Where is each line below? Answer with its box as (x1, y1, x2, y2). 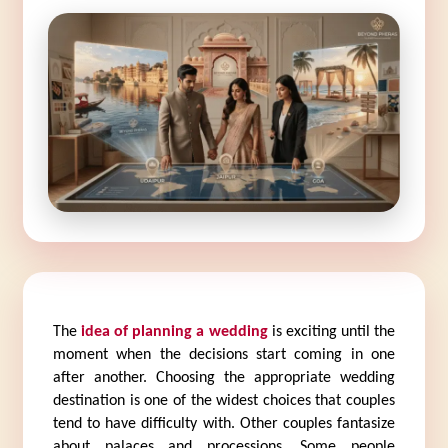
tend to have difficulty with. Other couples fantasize (52, 415, 396, 432)
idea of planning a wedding (81, 323, 268, 340)
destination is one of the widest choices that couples (52, 392, 396, 409)
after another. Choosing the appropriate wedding (52, 369, 396, 386)
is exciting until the (267, 323, 396, 340)
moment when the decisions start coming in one (52, 346, 396, 363)
